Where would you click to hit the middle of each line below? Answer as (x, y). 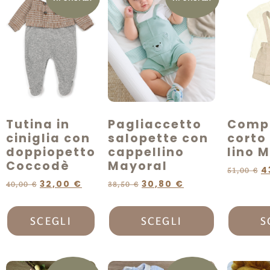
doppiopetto (51, 152)
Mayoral (138, 166)
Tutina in (38, 124)
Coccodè (38, 166)
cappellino (146, 152)
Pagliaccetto (155, 124)
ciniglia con (48, 138)
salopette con (158, 138)
